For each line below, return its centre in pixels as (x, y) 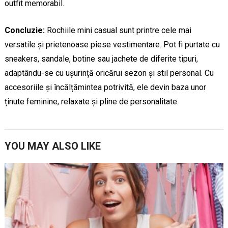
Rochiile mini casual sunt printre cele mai (118, 31)
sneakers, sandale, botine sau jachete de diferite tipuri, (101, 59)
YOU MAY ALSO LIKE (52, 146)
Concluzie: (24, 31)
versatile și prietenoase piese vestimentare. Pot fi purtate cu (112, 45)
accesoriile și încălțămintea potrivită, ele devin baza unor (105, 88)
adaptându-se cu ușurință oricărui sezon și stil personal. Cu (109, 73)
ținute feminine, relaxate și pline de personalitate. (91, 102)
